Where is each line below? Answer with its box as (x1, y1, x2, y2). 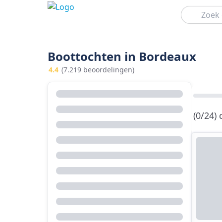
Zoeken (180, 5, 201, 14)
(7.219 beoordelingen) (61, 65, 134, 74)
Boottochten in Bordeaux (48, 48, 196, 64)
